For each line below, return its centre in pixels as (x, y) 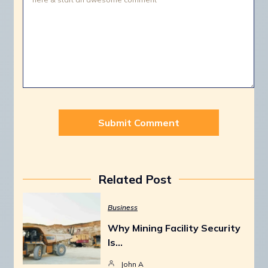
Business (123, 207)
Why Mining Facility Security (174, 228)
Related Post (135, 179)
